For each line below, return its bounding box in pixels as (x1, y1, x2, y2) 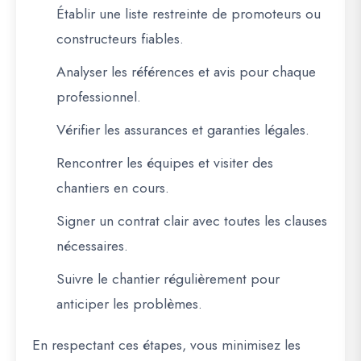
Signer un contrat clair (56, 210, 189, 232)
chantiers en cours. (56, 177, 169, 199)
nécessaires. (56, 235, 128, 257)
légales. (260, 119, 309, 141)
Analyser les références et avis (56, 61, 235, 83)
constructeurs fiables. (56, 28, 184, 50)
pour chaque (235, 61, 316, 83)
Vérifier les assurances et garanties (56, 119, 260, 141)
